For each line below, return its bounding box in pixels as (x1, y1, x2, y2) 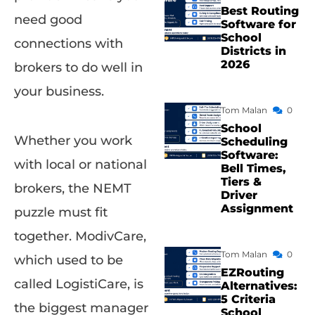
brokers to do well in (14, 60, 143, 76)
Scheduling (221, 135, 288, 148)
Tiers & (221, 175, 262, 188)
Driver (221, 188, 257, 202)
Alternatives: (221, 279, 297, 292)
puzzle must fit (14, 205, 108, 221)
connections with (14, 36, 123, 52)
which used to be (14, 252, 123, 269)
